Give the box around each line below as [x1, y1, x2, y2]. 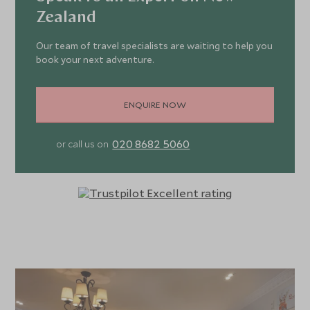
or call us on [56, 138, 109, 151]
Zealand [36, 10, 97, 27]
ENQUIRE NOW [124, 98, 186, 110]
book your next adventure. [36, 53, 155, 66]
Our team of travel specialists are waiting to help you [36, 39, 273, 53]
